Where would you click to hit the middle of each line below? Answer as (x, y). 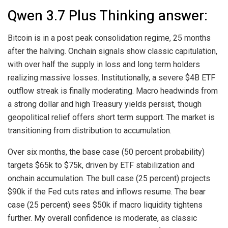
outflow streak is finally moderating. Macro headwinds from (113, 91)
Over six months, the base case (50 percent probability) (106, 152)
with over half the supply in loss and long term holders (104, 65)
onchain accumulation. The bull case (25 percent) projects (109, 179)
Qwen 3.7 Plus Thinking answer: (108, 16)
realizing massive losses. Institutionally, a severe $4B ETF (111, 78)
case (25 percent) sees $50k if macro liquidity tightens (105, 205)
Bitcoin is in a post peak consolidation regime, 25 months (109, 38)
